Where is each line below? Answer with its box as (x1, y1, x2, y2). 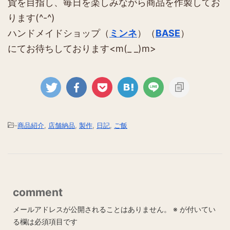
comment (13, 186, 63, 199)
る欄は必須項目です (13, 217, 78, 226)
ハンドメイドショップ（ (8, 28, 109, 39)
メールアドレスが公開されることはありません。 (13, 205, 171, 214)
